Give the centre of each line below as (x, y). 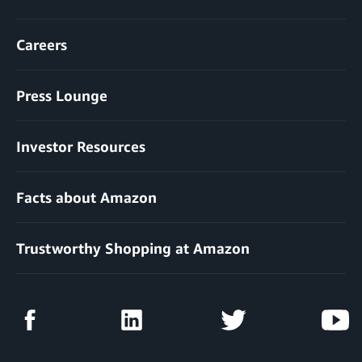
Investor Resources (81, 147)
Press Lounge (62, 96)
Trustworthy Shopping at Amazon (133, 248)
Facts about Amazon (86, 198)
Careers (42, 45)
